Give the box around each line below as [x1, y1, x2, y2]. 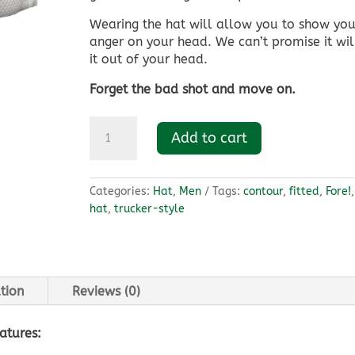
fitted [289, 185, 320, 199]
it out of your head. [90, 52, 208, 67]
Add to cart [171, 129, 248, 147]
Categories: [90, 185, 154, 199]
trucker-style [114, 202, 185, 216]
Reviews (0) [71, 283, 140, 299]
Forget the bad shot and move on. [90, 82, 296, 97]
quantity [89, 168, 139, 184]
